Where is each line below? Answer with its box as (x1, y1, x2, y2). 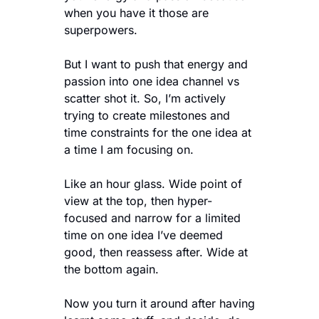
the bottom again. (64, 261, 162, 276)
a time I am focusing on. (64, 142, 194, 157)
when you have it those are (64, 5, 209, 20)
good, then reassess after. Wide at (64, 244, 248, 259)
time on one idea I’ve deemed (64, 227, 223, 242)
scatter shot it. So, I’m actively (64, 90, 226, 105)
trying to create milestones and (64, 108, 230, 122)
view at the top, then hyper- (64, 193, 212, 208)
